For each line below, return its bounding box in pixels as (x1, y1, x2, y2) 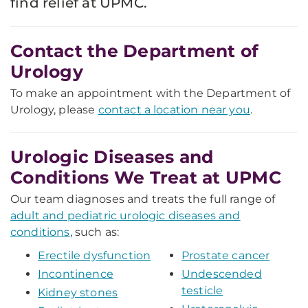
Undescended (181, 267, 262, 280)
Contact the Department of (10, 41, 259, 61)
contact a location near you (98, 103, 250, 116)
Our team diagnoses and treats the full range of (10, 192, 276, 206)
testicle (181, 284, 223, 297)
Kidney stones (38, 286, 118, 299)
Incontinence (38, 267, 113, 280)
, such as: (69, 225, 120, 239)
